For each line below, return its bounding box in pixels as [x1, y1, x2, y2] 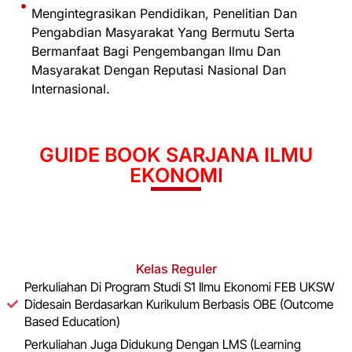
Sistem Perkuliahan [130, 220, 222, 233]
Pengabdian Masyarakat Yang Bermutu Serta [31, 24, 295, 40]
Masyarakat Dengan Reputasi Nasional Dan [31, 61, 286, 78]
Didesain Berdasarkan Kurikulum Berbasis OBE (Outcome [24, 295, 335, 312]
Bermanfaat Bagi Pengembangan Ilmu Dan [31, 42, 280, 59]
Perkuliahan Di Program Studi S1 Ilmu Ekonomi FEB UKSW [24, 278, 335, 295]
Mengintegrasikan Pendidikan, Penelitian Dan [31, 5, 297, 21]
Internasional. [31, 80, 110, 97]
